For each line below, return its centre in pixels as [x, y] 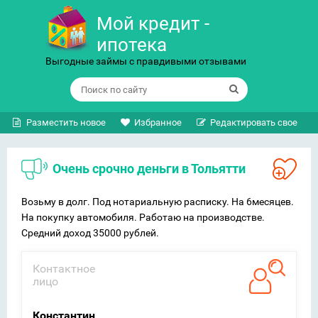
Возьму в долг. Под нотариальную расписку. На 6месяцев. [158, 202]
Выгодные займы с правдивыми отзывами [146, 61]
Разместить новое [66, 122]
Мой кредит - [153, 23]
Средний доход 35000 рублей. [90, 233]
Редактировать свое [254, 122]
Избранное [158, 122]
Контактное [64, 269]
